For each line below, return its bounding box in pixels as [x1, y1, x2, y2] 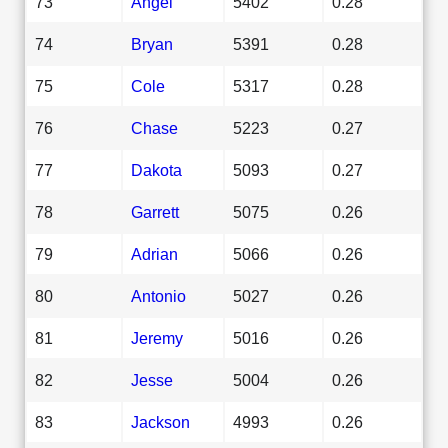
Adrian [131, 244, 178, 263]
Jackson [131, 412, 190, 431]
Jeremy [131, 328, 183, 347]
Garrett [131, 202, 179, 221]
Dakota [131, 160, 182, 179]
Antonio [131, 286, 186, 305]
